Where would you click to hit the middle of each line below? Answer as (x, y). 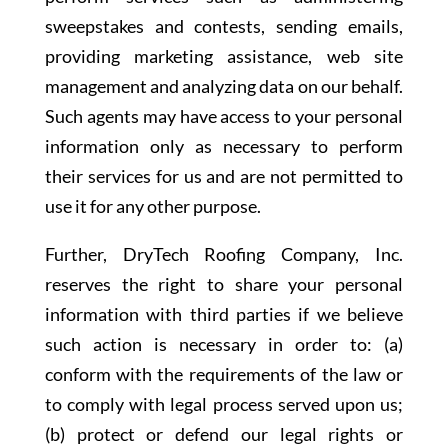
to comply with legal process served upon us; (224, 404)
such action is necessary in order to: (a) (224, 344)
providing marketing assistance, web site (224, 56)
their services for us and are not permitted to (224, 176)
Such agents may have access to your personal (224, 116)
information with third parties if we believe (224, 314)
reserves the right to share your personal (224, 284)
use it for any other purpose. (152, 206)
